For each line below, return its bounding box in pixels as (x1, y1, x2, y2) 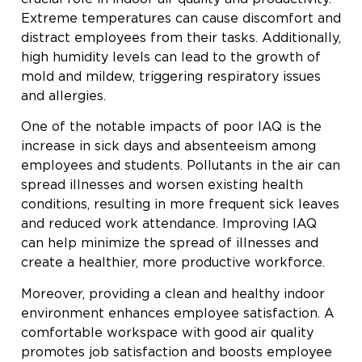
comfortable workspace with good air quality (21, 324, 314, 340)
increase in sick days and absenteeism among (21, 138, 316, 154)
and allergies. (21, 87, 106, 103)
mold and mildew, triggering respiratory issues (21, 68, 321, 84)
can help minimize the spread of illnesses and (21, 235, 318, 251)
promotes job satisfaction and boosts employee (21, 343, 332, 360)
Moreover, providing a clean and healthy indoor (21, 285, 325, 301)
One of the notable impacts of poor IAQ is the (21, 119, 322, 135)
